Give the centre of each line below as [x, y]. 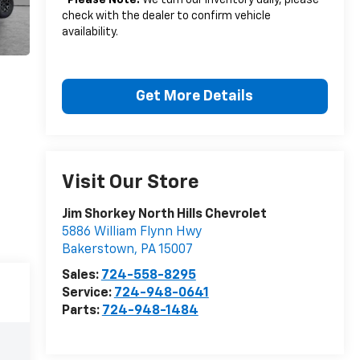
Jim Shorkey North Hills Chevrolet [164, 215]
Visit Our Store [130, 183]
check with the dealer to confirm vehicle [166, 16]
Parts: [82, 311]
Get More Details [195, 97]
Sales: [81, 276]
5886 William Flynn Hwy [131, 233]
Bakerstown [98, 250]
